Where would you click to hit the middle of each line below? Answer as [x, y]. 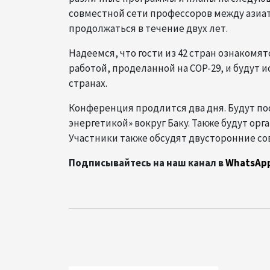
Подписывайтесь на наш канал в [146, 163]
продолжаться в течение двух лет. [148, 29]
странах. [88, 83]
